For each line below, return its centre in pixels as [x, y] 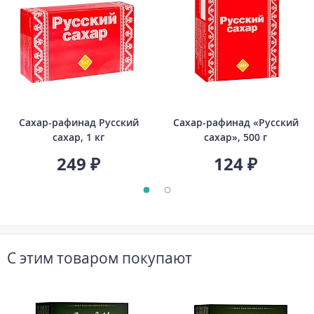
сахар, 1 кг [78, 137]
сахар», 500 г [235, 137]
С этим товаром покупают [100, 258]
